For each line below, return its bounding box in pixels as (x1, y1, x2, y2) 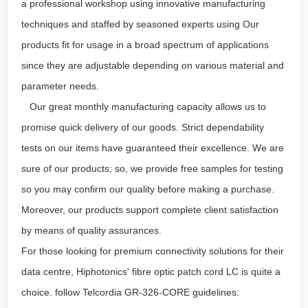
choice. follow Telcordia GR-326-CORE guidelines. (21, 287, 240, 298)
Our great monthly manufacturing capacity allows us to (21, 101, 267, 113)
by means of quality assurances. (21, 225, 162, 236)
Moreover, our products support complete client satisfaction (21, 204, 279, 216)
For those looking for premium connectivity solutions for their (21, 245, 285, 257)
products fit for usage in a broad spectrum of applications (21, 39, 269, 51)
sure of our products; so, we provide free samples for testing (21, 163, 284, 175)
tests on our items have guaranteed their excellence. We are (21, 142, 285, 154)
